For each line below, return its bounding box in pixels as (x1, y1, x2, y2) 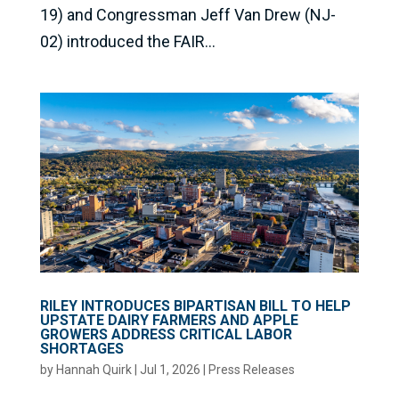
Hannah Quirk (55, 362, 132, 377)
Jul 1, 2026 (139, 362, 200, 377)
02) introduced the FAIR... (39, 32, 216, 52)
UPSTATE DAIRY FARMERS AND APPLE (39, 311, 298, 329)
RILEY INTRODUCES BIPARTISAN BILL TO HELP (39, 297, 351, 314)
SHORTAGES (39, 339, 124, 357)
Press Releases (208, 362, 295, 377)
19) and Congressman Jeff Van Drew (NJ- (39, 5, 336, 25)
